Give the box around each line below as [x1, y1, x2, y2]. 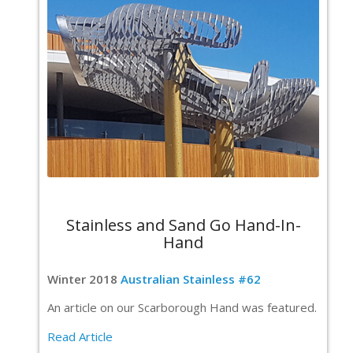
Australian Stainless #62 [121, 270, 261, 287]
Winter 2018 [47, 270, 121, 287]
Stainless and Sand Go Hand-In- [65, 214, 301, 236]
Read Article [47, 329, 113, 344]
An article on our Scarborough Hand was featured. [47, 299, 317, 316]
